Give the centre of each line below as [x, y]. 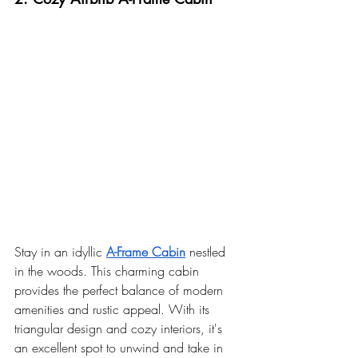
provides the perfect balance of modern [121, 290]
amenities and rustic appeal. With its [114, 310]
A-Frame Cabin [146, 252]
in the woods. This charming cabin [109, 271]
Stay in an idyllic [60, 252]
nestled [207, 252]
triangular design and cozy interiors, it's [120, 329]
